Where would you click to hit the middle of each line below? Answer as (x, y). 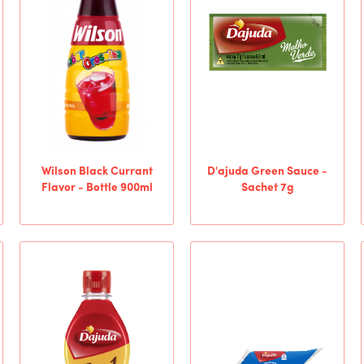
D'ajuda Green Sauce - (267, 172)
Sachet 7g (267, 188)
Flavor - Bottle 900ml (97, 188)
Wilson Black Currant (97, 172)
